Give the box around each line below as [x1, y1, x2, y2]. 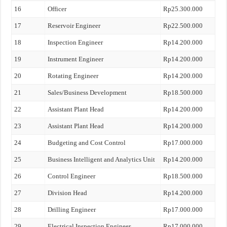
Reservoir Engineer [48, 22, 101, 29]
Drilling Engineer [48, 206, 96, 213]
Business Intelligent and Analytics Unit [48, 156, 156, 163]
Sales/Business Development [48, 89, 127, 96]
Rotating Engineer [48, 72, 99, 80]
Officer [48, 5, 67, 13]
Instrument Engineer [48, 55, 104, 63]
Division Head [48, 189, 88, 197]
